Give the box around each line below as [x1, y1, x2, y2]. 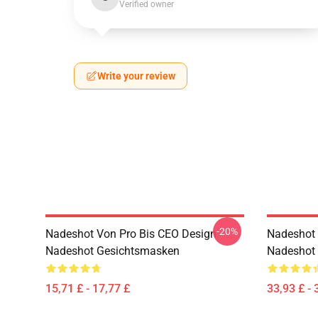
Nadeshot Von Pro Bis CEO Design [45, 227, 216, 241]
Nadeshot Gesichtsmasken [45, 244, 180, 258]
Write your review [97, 70, 175, 82]
